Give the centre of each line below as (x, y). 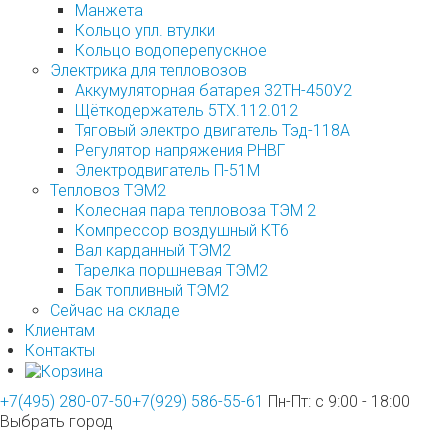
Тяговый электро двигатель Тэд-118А (212, 131)
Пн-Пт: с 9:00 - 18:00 (339, 401)
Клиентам (60, 331)
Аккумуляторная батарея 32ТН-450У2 (213, 91)
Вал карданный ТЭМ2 (153, 251)
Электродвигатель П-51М (167, 171)
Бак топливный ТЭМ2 (152, 291)
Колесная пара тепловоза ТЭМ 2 (195, 211)
